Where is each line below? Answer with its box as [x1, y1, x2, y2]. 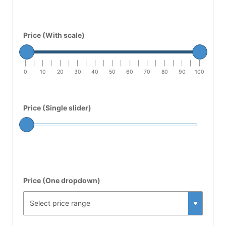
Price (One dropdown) [23, 176, 100, 185]
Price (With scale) [23, 30, 85, 39]
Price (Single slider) [23, 103, 91, 112]
